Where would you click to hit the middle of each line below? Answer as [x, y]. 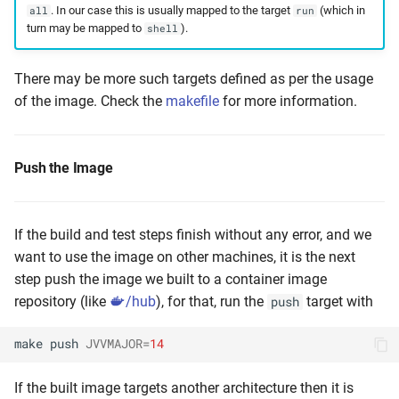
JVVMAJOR [114, 344]
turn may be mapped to [85, 28]
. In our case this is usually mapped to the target [171, 11]
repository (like [62, 301]
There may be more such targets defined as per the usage [194, 78]
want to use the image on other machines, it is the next [185, 256]
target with [338, 301]
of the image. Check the [90, 101]
